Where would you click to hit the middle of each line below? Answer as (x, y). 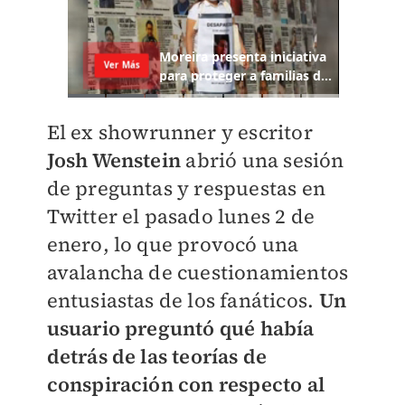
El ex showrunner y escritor (179, 132)
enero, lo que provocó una (173, 245)
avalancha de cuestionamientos (198, 273)
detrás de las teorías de (157, 357)
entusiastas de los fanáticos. (183, 301)
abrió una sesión (265, 160)
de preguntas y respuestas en (186, 188)
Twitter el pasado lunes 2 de (181, 217)
